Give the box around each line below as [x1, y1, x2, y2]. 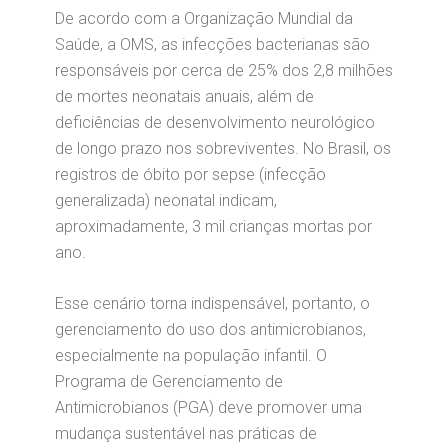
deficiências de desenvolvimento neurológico [55, 113, 375, 132]
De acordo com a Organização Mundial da [55, 9, 353, 28]
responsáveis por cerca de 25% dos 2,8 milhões [55, 61, 393, 80]
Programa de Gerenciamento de [55, 372, 283, 391]
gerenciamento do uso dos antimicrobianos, [55, 320, 366, 339]
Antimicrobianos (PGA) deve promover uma [55, 398, 362, 417]
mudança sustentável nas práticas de [55, 424, 317, 443]
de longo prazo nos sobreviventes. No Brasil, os [55, 139, 391, 158]
